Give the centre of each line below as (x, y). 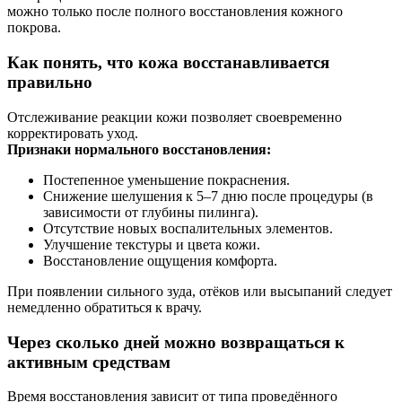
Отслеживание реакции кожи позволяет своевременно (175, 117)
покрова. (34, 28)
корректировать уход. (73, 133)
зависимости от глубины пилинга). (151, 212)
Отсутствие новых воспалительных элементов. (188, 228)
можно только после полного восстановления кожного (175, 12)
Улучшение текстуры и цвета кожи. (152, 244)
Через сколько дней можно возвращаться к (176, 342)
